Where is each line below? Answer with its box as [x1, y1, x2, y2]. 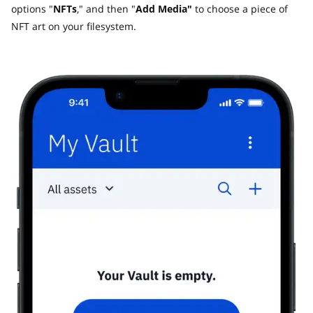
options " [11, 2, 53, 16]
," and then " [77, 2, 136, 16]
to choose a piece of [192, 2, 288, 16]
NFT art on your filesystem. [11, 20, 136, 34]
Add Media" [136, 2, 192, 16]
